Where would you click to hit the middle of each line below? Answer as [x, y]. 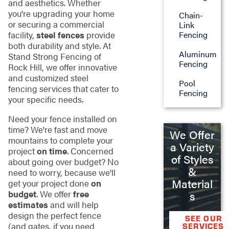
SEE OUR [203, 218]
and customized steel [48, 78]
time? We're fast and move [58, 129]
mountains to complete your [60, 140]
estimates [28, 204]
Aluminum [198, 54]
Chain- [191, 15]
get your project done [49, 183]
